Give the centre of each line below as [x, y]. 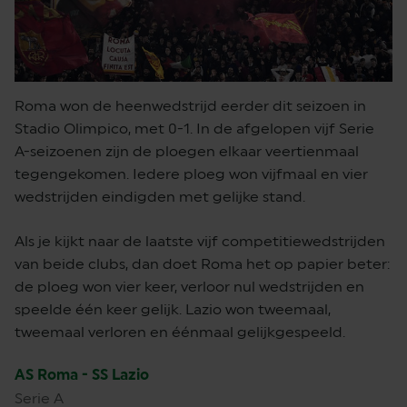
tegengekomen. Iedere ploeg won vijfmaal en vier [191, 174]
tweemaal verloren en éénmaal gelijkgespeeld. [180, 332]
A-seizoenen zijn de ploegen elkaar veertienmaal [187, 151]
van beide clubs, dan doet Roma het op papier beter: [202, 263]
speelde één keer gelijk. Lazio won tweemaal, [173, 309]
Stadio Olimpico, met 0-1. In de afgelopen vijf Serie [194, 128]
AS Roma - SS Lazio [82, 374]
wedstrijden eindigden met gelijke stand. [160, 196]
